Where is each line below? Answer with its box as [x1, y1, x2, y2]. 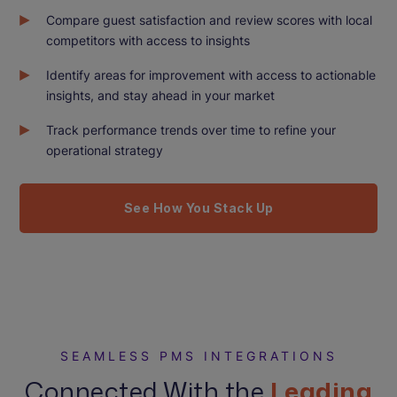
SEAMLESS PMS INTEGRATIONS [59, 348, 338, 363]
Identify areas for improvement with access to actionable [46, 67, 377, 82]
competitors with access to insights [46, 33, 251, 48]
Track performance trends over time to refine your [46, 122, 337, 137]
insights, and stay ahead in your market [46, 88, 276, 103]
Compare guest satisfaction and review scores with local [46, 12, 373, 27]
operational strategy [46, 143, 164, 158]
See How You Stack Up [123, 200, 274, 215]
